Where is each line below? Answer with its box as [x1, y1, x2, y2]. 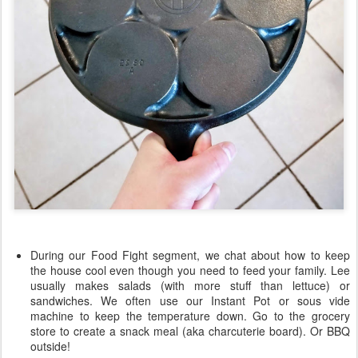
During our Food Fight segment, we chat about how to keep [30, 247, 350, 264]
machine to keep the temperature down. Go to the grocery [30, 308, 350, 324]
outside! [30, 338, 70, 355]
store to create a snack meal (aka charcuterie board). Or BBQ [30, 323, 350, 340]
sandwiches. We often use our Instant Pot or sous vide [30, 292, 350, 309]
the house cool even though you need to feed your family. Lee [30, 262, 350, 279]
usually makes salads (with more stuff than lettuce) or [30, 277, 350, 294]
